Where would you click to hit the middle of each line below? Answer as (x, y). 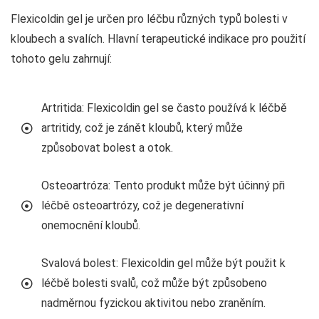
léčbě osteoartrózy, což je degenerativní (142, 205)
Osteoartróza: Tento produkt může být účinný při (163, 185)
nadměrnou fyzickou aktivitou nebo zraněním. (153, 303)
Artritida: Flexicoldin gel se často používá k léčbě (164, 108)
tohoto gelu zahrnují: (61, 58)
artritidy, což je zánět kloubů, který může (142, 127)
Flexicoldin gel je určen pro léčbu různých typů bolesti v (149, 19)
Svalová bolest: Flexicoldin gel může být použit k (163, 263)
